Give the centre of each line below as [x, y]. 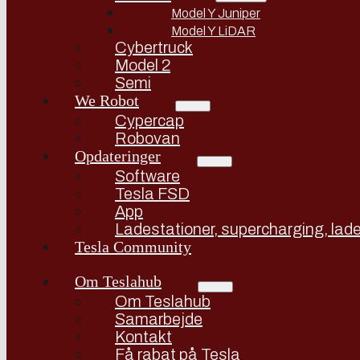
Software [147, 176]
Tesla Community [133, 247]
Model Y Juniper [216, 13]
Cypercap [149, 121]
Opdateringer [118, 156]
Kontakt [143, 337]
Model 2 [143, 65]
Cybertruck [154, 47]
